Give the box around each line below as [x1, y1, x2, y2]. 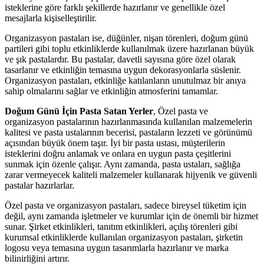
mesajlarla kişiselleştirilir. [5, 12, 97, 23]
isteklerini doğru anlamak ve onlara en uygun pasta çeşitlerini [5, 148, 231, 159]
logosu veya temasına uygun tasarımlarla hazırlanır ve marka [5, 242, 229, 253]
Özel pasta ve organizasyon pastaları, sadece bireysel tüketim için [5, 200, 246, 210]
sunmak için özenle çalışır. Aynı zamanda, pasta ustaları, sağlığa [5, 159, 240, 169]
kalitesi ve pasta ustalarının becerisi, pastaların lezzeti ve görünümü [5, 127, 252, 137]
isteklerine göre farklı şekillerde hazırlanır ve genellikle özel [5, 2, 225, 12]
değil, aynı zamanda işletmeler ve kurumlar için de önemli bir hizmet [5, 210, 258, 221]
